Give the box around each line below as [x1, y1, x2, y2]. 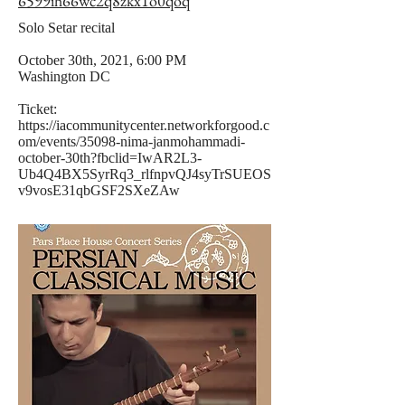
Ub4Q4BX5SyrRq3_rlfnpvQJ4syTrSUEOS [18, 166, 271, 182]
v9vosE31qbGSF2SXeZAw [18, 183, 180, 198]
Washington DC [18, 69, 110, 84]
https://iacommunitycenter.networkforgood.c [18, 118, 269, 133]
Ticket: [18, 101, 57, 117]
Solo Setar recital [18, 20, 115, 35]
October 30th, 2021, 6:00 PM [18, 52, 186, 68]
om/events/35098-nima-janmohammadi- [18, 134, 245, 149]
